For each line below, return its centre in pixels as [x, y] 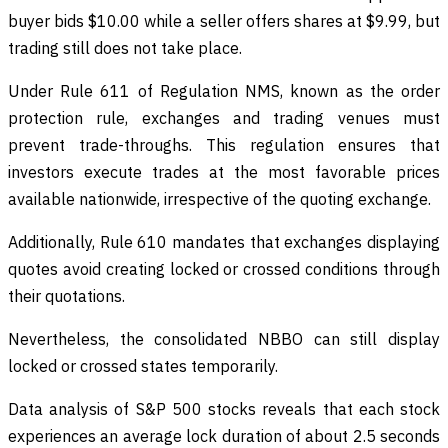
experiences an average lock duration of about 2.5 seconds [224, 435]
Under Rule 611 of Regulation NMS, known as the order [224, 90]
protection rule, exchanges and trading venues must [224, 117]
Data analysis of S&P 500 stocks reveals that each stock [224, 408]
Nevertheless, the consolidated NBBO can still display [224, 338]
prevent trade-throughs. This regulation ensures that [224, 144]
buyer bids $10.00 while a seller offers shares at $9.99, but [224, 20]
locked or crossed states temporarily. [143, 365]
